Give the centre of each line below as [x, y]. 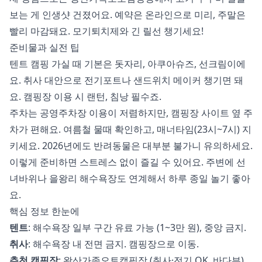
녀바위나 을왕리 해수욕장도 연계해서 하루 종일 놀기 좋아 [130, 179]
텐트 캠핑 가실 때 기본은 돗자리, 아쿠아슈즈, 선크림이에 [127, 64]
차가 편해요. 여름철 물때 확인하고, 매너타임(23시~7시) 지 [130, 130]
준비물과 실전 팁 [44, 48]
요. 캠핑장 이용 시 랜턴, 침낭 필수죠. [85, 97]
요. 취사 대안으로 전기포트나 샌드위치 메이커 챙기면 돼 [126, 80]
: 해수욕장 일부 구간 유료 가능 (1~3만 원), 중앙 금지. [137, 228]
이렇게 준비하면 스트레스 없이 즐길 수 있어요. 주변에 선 [127, 162]
